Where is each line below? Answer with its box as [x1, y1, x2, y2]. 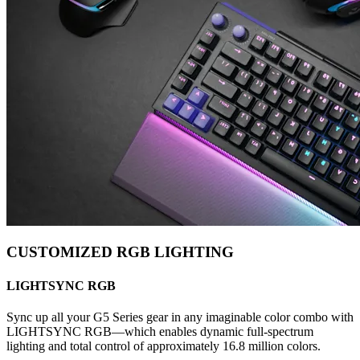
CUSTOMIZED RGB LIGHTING [6, 243, 234, 261]
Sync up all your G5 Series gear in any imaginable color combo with [6, 310, 354, 325]
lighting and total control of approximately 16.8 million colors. [6, 339, 321, 354]
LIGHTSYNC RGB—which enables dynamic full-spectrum [6, 325, 313, 339]
